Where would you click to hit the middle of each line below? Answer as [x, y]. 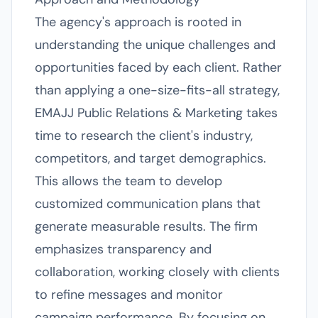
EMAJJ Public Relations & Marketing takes [156, 113]
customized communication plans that [148, 204]
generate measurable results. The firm [146, 226]
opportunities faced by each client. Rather [158, 67]
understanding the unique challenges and [155, 45]
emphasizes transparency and [123, 249]
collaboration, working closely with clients [157, 272]
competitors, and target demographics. [150, 158]
